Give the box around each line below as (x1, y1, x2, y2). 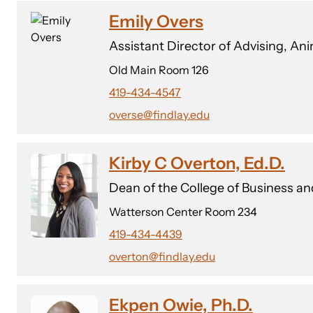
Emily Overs (109, 11, 203, 31)
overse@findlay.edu (109, 108, 210, 122)
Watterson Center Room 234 (109, 205, 257, 219)
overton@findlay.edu (109, 249, 215, 263)
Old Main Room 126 (109, 63, 209, 77)
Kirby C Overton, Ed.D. (109, 153, 285, 173)
